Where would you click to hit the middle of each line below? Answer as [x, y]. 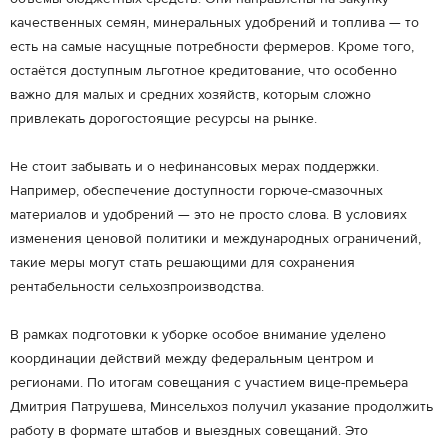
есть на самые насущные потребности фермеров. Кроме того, [212, 47]
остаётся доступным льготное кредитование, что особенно [203, 71]
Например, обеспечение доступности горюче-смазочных [196, 191]
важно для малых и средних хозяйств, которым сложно [190, 95]
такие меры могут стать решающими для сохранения [182, 263]
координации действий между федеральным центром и [192, 359]
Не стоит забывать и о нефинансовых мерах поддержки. [194, 167]
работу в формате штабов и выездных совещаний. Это [189, 431]
